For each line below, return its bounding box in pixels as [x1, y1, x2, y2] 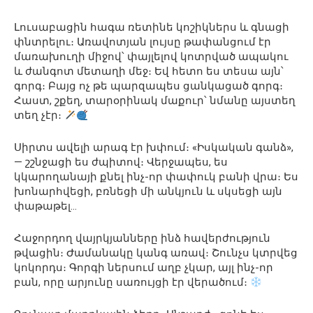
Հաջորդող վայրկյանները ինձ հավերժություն [14, 232, 270, 245]
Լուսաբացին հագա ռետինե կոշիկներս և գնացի [14, 21, 289, 34]
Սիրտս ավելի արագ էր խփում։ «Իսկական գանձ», [14, 141, 293, 154]
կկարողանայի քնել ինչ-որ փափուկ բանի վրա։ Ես [14, 170, 298, 183]
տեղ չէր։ [14, 109, 64, 122]
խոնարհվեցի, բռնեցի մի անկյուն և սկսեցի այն [14, 185, 282, 198]
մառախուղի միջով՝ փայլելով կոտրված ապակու [14, 50, 289, 63]
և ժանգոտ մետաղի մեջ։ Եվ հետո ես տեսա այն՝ [14, 65, 284, 78]
